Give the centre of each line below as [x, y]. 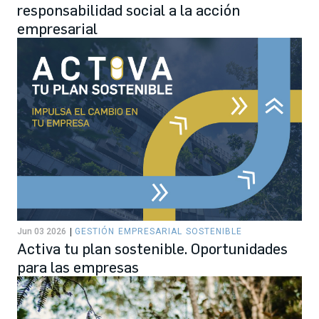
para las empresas [78, 267]
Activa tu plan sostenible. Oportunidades [152, 248]
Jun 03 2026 [42, 231]
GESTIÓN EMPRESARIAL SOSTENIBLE [159, 231]
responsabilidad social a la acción [129, 10]
